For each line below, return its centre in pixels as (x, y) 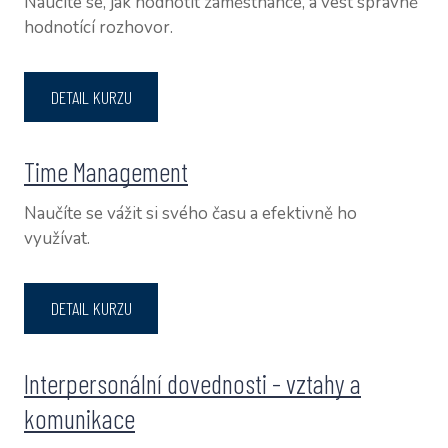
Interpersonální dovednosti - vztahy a (193, 382)
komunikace (80, 417)
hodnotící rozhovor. (99, 27)
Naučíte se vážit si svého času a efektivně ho (191, 214)
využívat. (57, 239)
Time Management (106, 171)
